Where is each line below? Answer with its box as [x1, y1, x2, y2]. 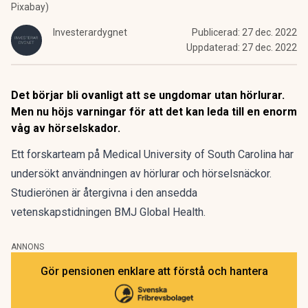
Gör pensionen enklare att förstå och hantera [40, 265, 268, 278]
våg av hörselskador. [11, 122, 120, 135]
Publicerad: [192, 27, 242, 38]
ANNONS [11, 242, 44, 252]
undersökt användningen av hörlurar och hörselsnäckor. [11, 167, 272, 180]
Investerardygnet [53, 27, 127, 38]
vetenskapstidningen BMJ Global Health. [11, 206, 206, 219]
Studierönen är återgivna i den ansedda [11, 186, 197, 199]
